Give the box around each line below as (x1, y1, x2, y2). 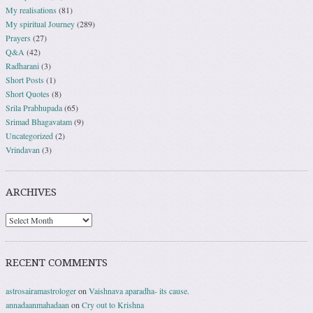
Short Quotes (6, 87, 50, 99)
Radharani (6, 59, 39, 71)
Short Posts (6, 73, 44, 85)
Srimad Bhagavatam (6, 115, 72, 127)
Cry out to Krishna (82, 298, 144, 310)
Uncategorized (6, 129, 53, 141)
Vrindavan (6, 143, 40, 155)
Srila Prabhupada (6, 101, 62, 113)
